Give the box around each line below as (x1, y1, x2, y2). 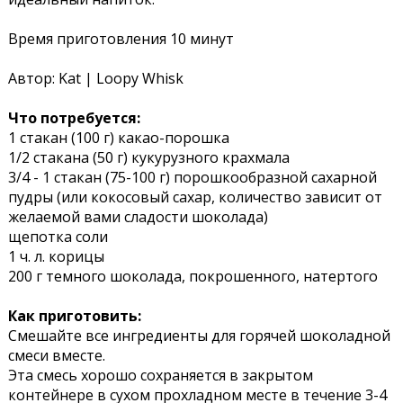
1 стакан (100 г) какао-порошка (7, 127, 229, 148)
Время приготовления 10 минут (7, 28, 234, 49)
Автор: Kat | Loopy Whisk (7, 67, 184, 88)
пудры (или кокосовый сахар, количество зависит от (7, 186, 382, 207)
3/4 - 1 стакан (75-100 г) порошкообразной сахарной (7, 166, 377, 187)
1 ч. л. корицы (7, 246, 104, 266)
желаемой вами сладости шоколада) (7, 206, 268, 227)
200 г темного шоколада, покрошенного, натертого (7, 265, 378, 286)
